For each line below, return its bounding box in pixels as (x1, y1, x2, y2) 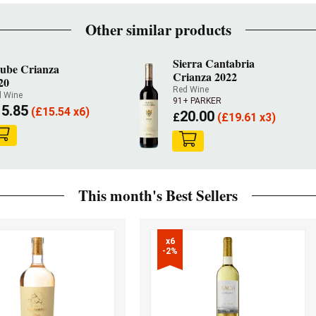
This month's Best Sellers (78, 185, 238, 206)
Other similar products (85, 19, 231, 40)
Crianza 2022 (173, 68, 238, 85)
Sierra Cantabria (173, 55, 255, 71)
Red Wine (173, 85, 209, 95)
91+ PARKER (173, 96, 222, 106)
